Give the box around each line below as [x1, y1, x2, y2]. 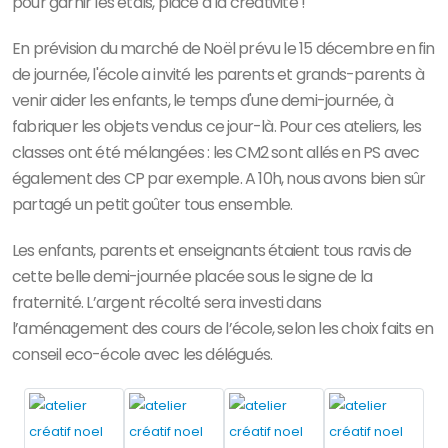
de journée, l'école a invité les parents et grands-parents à [12, 63, 425, 87]
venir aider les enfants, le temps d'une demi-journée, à [12, 89, 394, 113]
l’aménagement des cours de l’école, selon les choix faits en [12, 317, 434, 341]
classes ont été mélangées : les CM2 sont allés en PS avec [12, 141, 420, 165]
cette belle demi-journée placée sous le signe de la [12, 265, 373, 289]
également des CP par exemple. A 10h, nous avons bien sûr [12, 167, 426, 191]
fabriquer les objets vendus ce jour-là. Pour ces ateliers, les [12, 115, 422, 139]
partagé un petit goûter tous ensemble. [12, 193, 293, 217]
